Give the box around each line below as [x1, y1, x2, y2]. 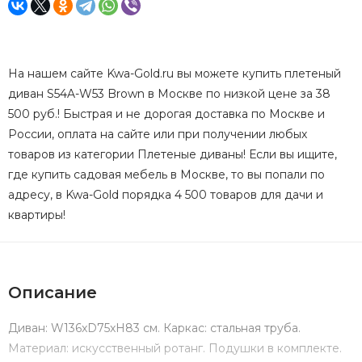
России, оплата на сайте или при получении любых [8, 126, 307, 141]
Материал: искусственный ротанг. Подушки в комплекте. [8, 340, 342, 356]
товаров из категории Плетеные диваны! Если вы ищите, [8, 146, 337, 162]
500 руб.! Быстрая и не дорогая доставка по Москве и [8, 106, 325, 121]
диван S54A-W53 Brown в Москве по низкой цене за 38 [8, 86, 330, 101]
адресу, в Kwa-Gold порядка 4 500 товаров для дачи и [8, 187, 323, 202]
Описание [8, 282, 97, 302]
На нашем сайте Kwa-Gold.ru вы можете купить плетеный [8, 65, 341, 81]
